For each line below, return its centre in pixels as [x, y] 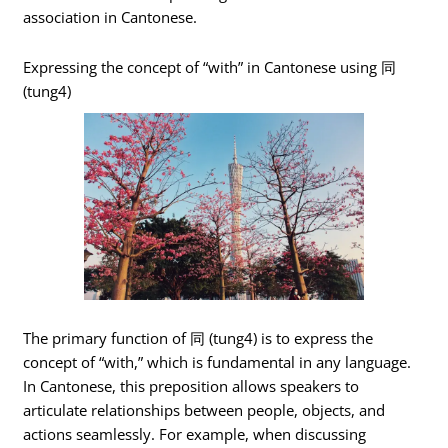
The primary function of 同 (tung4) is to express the [198, 337]
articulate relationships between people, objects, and [204, 409]
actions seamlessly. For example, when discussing [195, 433]
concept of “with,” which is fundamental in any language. [217, 361]
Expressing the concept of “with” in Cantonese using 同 [210, 66]
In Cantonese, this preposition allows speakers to [191, 385]
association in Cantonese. [110, 17]
